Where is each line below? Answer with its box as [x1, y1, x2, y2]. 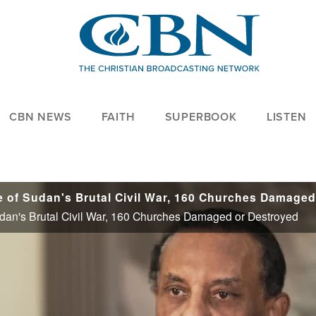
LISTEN [266, 109, 307, 126]
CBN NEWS [9, 109, 72, 126]
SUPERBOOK [164, 109, 237, 126]
